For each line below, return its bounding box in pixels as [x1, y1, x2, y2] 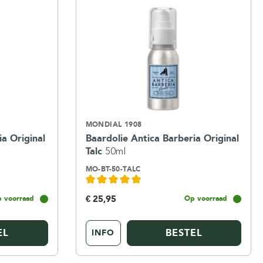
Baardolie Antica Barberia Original [85, 132, 239, 144]
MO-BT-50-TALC [85, 164, 141, 173]
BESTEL [165, 227, 203, 238]
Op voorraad [184, 194, 227, 203]
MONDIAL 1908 [85, 120, 142, 129]
